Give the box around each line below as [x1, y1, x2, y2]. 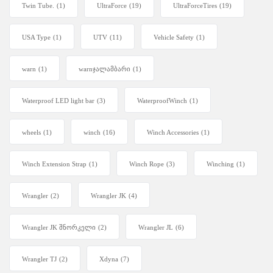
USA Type [22, 34, 51, 41]
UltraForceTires [173, 2, 217, 10]
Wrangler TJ [22, 255, 57, 263]
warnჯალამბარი [79, 65, 130, 73]
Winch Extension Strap [22, 160, 87, 168]
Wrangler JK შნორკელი [22, 224, 96, 232]
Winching [207, 160, 234, 168]
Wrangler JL [138, 224, 173, 232]
